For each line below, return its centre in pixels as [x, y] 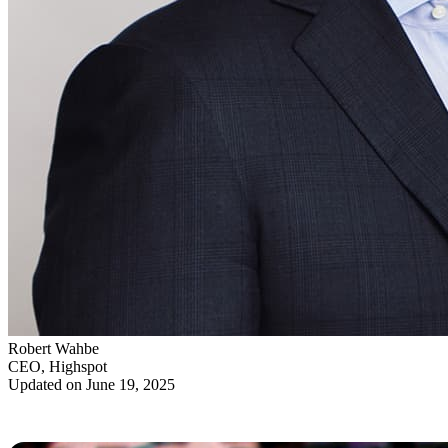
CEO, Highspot [57, 367]
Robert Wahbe [53, 349]
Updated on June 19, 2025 [91, 385]
